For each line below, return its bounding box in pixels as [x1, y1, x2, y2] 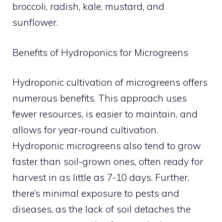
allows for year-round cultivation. [12, 124, 158, 136]
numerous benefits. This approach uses [12, 92, 187, 104]
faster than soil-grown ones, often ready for [12, 156, 203, 167]
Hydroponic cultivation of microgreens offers [12, 76, 208, 88]
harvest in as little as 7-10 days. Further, [12, 171, 189, 183]
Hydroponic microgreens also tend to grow [12, 140, 201, 152]
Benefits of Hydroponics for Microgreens [12, 46, 188, 58]
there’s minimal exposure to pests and [12, 187, 179, 199]
